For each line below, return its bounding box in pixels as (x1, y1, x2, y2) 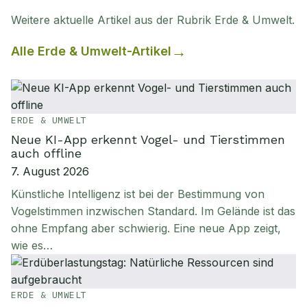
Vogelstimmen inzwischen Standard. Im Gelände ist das (11, 204, 295, 218)
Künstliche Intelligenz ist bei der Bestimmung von (11, 187, 265, 201)
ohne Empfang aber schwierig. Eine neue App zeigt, (11, 221, 281, 235)
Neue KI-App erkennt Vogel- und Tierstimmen (11, 132, 285, 147)
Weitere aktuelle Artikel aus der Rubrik (11, 13, 214, 27)
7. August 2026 (11, 164, 89, 178)
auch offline (11, 146, 82, 160)
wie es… (11, 238, 53, 252)
